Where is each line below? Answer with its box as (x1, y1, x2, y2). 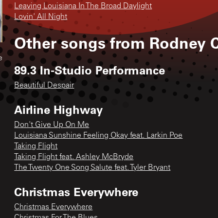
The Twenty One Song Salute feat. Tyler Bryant (14, 163, 171, 172)
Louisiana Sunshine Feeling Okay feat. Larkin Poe (14, 131, 183, 140)
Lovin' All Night (14, 13, 68, 21)
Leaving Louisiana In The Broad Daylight (14, 2, 152, 10)
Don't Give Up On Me (14, 121, 90, 129)
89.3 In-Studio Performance (14, 62, 165, 77)
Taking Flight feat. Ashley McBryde (14, 153, 134, 161)
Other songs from (14, 32, 150, 53)
